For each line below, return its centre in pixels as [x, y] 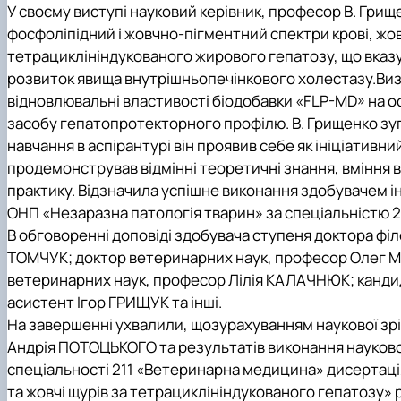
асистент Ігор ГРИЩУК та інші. [115, 303]
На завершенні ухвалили [95, 325]
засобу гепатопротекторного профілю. [148, 124]
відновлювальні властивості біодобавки [151, 101]
